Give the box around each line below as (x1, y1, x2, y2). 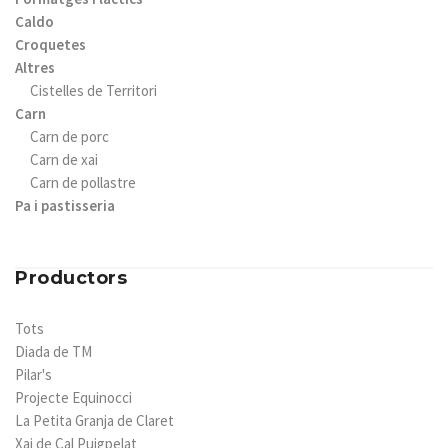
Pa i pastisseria (15, 196, 115, 215)
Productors (15, 267, 127, 289)
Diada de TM (15, 342, 92, 361)
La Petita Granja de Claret (15, 411, 174, 430)
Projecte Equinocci (15, 388, 132, 407)
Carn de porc (30, 127, 109, 146)
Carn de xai (30, 150, 98, 169)
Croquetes (15, 35, 86, 54)
